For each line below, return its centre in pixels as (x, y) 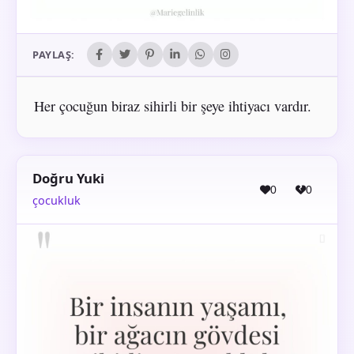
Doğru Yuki (68, 179)
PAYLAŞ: (54, 55)
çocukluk (56, 200)
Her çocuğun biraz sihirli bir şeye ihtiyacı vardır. (172, 105)
